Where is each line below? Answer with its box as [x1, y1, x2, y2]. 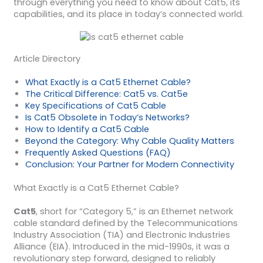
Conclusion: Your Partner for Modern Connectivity [25, 159, 234, 171]
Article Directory [13, 53, 80, 65]
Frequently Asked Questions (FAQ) [25, 147, 171, 159]
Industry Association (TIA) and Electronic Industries [13, 229, 230, 241]
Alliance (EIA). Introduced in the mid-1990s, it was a [13, 241, 230, 253]
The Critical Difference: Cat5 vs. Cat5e [25, 88, 188, 100]
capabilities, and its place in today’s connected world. [13, 8, 244, 21]
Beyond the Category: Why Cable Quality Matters [25, 135, 234, 147]
